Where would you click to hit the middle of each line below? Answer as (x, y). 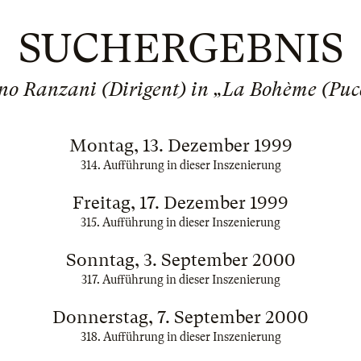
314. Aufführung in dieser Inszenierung (180, 165)
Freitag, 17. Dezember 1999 (180, 203)
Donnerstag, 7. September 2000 (180, 317)
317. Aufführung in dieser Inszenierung (180, 280)
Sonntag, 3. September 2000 (180, 260)
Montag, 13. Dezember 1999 (180, 145)
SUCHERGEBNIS (180, 48)
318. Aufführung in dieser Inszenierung (180, 337)
